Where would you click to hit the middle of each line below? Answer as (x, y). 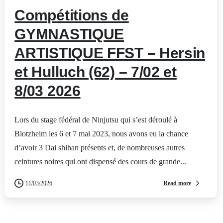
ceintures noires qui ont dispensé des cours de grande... (101, 162)
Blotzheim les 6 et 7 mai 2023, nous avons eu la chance (102, 134)
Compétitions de (72, 15)
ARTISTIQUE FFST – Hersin (110, 53)
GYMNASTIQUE (69, 34)
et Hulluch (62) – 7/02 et (96, 72)
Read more (177, 183)
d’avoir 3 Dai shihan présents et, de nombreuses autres (100, 148)
